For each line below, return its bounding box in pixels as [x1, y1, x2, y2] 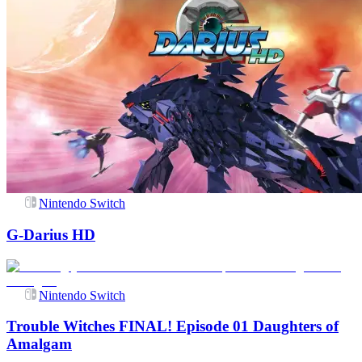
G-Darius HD [6, 225, 95, 243]
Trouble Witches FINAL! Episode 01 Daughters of [6, 318, 339, 335]
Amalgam [6, 335, 72, 353]
